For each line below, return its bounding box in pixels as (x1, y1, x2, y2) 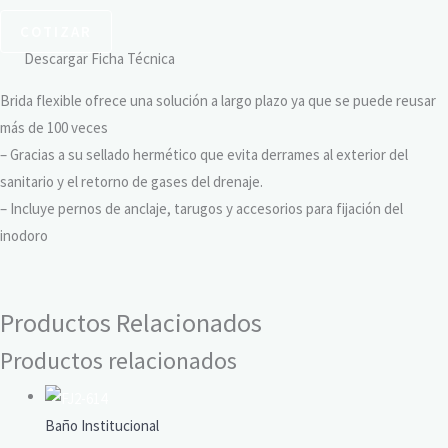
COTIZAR (20, 22, 92, 42)
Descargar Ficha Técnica (24, 49, 175, 69)
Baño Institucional (45, 416, 159, 436)
